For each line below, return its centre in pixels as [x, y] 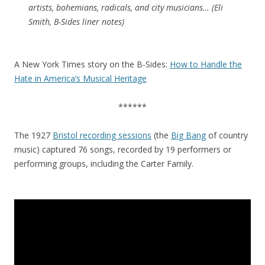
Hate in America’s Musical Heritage [80, 78]
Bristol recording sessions [102, 135]
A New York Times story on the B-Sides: [92, 64]
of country [227, 135]
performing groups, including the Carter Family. [104, 164]
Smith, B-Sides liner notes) [76, 22]
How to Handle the [206, 64]
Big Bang [188, 135]
